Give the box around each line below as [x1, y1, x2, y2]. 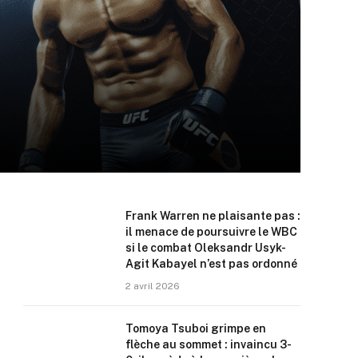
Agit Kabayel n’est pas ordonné [125, 257, 297, 270]
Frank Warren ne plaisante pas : [125, 209, 300, 222]
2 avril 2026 [125, 280, 180, 292]
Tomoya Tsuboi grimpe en [125, 322, 266, 335]
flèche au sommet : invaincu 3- [125, 338, 292, 351]
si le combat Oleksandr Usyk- [125, 241, 286, 254]
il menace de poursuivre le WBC [125, 225, 297, 238]
